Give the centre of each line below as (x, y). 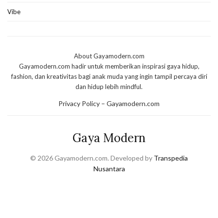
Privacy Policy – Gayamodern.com (109, 103)
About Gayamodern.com (109, 56)
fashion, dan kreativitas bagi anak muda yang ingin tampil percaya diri (109, 76)
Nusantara (109, 168)
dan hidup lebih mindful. (109, 86)
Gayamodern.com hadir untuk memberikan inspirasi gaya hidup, (109, 66)
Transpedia (171, 158)
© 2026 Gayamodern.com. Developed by (92, 158)
